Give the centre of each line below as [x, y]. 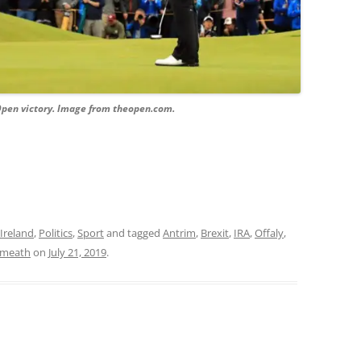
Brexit [215, 233]
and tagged [133, 233]
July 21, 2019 [77, 253]
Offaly [269, 233]
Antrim [179, 233]
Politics [56, 233]
